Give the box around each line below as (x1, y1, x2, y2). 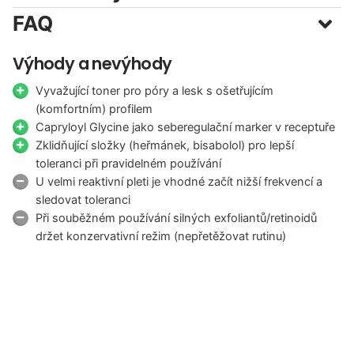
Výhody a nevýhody (13, 51, 172, 75)
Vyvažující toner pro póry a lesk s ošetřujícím (36, 83, 274, 98)
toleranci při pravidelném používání (36, 156, 222, 171)
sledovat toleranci (36, 192, 131, 207)
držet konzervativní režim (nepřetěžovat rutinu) (36, 228, 287, 243)
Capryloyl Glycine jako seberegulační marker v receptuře (36, 119, 336, 134)
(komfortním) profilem (36, 101, 153, 116)
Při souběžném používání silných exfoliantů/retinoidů (36, 210, 318, 225)
